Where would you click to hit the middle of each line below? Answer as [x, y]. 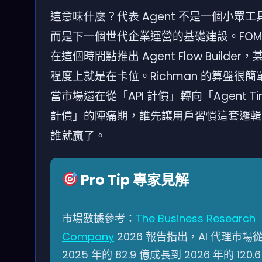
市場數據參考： [99, 218]
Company [88, 236]
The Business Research [196, 218]
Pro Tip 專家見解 [134, 180]
